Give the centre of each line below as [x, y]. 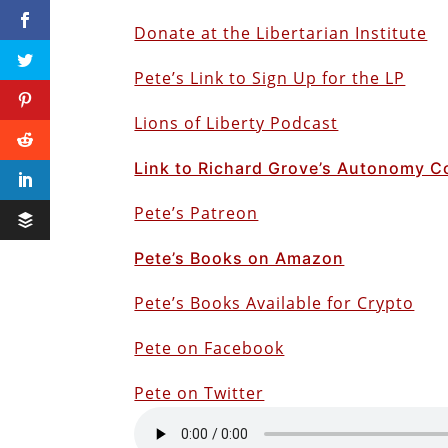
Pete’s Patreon [196, 212]
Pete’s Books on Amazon [239, 257]
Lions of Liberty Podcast [236, 122]
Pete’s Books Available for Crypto [274, 302]
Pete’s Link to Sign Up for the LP [270, 77]
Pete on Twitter [199, 392]
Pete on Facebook [209, 347]
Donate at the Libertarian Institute [281, 32]
